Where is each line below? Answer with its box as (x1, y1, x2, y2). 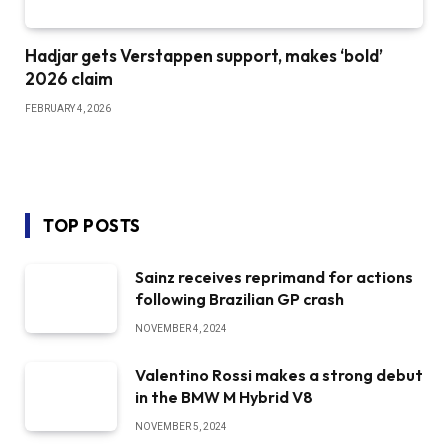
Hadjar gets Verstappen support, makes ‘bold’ (25, 45, 383, 67)
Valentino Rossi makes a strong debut (135, 365, 423, 386)
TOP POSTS (43, 215, 141, 237)
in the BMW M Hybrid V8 (135, 387, 313, 408)
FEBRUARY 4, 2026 (25, 103, 111, 115)
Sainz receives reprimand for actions (135, 267, 413, 288)
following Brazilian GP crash (135, 289, 344, 310)
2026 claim (25, 68, 113, 90)
